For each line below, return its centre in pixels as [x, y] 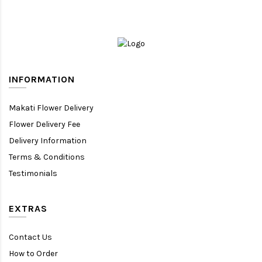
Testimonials [33, 173]
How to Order [33, 253]
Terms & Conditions [47, 157]
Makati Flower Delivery [51, 108]
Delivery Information [48, 140]
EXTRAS [28, 208]
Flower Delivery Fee [44, 124]
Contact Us [30, 237]
